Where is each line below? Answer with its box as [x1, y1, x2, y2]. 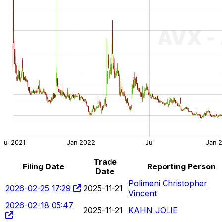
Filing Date [22, 161, 64, 171]
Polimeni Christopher [128, 178, 207, 188]
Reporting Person [147, 161, 216, 171]
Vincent [128, 188, 157, 198]
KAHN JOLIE [128, 205, 178, 215]
